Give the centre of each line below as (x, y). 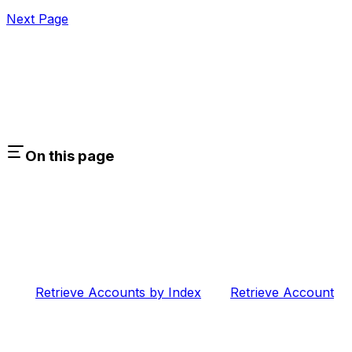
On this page (70, 156)
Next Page (37, 18)
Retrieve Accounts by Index (118, 293)
